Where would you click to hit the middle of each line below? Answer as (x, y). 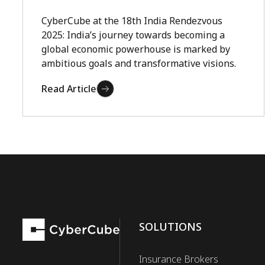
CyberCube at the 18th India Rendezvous (132, 21)
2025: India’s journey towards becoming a (133, 35)
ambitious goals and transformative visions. (139, 63)
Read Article (69, 89)
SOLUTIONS (171, 226)
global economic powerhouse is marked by (136, 49)
